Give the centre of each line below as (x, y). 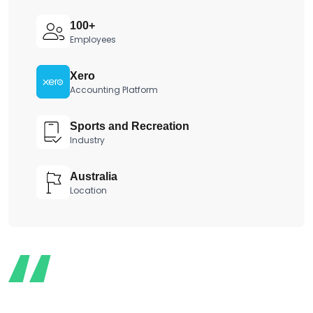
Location (88, 190)
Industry (87, 140)
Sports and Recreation (130, 126)
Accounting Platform (114, 89)
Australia (94, 176)
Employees (93, 39)
